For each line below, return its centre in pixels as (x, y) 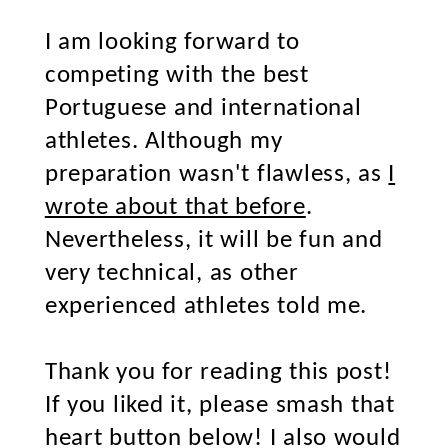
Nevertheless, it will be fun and (213, 240)
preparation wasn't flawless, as (216, 174)
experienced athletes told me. (206, 306)
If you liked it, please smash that (219, 405)
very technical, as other (171, 273)
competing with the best (176, 75)
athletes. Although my (163, 141)
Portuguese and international (203, 108)
